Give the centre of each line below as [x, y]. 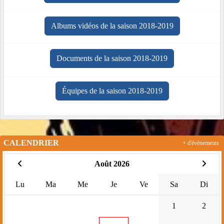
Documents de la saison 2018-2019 [112, 58]
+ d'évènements [201, 143]
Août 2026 [112, 164]
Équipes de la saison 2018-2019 [112, 91]
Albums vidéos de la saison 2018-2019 [112, 26]
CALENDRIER [31, 143]
